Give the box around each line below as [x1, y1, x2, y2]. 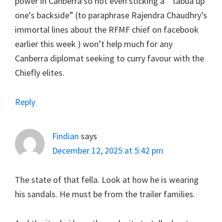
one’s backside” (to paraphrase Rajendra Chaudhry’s [15, 9, 207, 21]
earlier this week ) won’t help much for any [15, 38, 172, 50]
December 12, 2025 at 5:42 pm [52, 144, 164, 156]
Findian [52, 130, 79, 142]
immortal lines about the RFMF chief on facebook [15, 23, 199, 35]
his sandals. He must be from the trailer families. [15, 188, 195, 200]
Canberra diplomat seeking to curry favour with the [15, 52, 204, 64]
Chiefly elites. [15, 66, 64, 78]
